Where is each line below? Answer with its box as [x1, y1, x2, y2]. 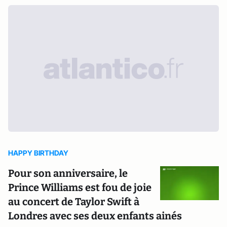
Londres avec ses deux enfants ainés [8, 210, 182, 222]
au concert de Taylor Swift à [8, 196, 139, 208]
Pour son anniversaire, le [8, 167, 128, 179]
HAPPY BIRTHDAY [8, 148, 68, 157]
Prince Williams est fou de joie [8, 181, 152, 194]
